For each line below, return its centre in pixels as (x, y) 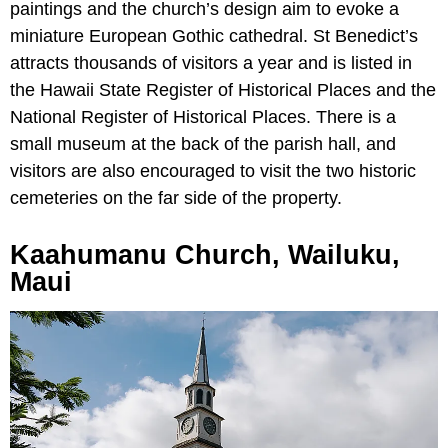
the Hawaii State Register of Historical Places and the (223, 90)
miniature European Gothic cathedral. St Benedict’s (214, 36)
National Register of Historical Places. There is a (203, 117)
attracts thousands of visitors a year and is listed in (211, 63)
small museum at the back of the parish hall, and (203, 144)
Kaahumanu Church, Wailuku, (205, 255)
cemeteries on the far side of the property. (176, 198)
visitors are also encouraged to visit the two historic (213, 171)
